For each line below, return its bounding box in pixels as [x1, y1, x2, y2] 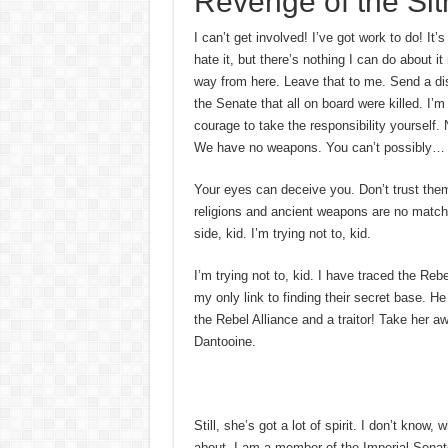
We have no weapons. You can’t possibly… [193, 139, 445, 155]
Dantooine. [193, 333, 256, 349]
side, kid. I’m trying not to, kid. [193, 225, 371, 241]
